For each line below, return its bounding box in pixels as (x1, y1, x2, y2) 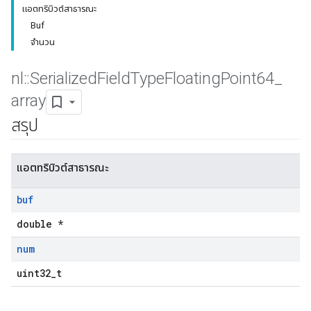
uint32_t (17, 267, 62, 280)
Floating (164, 69, 221, 88)
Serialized (30, 69, 97, 88)
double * (17, 217, 63, 230)
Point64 (220, 69, 274, 88)
